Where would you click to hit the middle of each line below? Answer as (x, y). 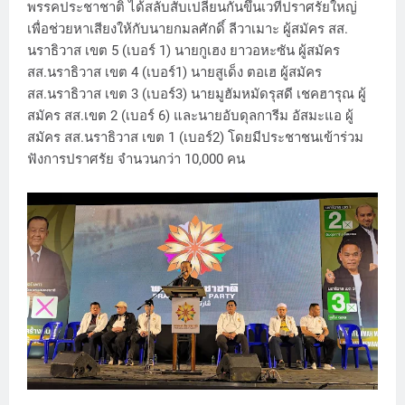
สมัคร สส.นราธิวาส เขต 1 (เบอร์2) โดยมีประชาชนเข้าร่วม (195, 138)
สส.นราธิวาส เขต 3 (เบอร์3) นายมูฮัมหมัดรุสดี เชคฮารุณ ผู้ (197, 94)
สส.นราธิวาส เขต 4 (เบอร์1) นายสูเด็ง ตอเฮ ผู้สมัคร (174, 73)
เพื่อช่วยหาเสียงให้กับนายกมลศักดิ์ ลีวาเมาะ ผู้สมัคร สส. (188, 29)
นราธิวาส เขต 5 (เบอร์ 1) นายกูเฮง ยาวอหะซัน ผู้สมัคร (184, 51)
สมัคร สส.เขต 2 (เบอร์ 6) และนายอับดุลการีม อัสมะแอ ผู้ (190, 116)
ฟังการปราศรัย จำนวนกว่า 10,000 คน (136, 160)
